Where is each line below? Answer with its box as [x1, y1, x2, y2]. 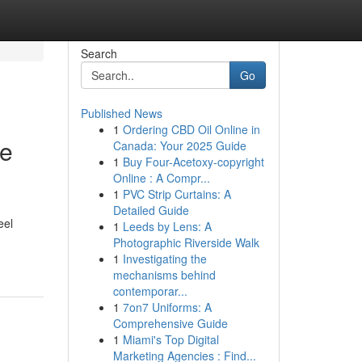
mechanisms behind [112, 267, 216, 283]
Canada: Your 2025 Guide [112, 137, 246, 154]
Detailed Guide [112, 202, 189, 218]
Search [80, 45, 117, 61]
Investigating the [122, 250, 207, 267]
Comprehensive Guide [112, 315, 228, 331]
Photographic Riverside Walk [112, 234, 259, 250]
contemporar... [112, 283, 187, 299]
